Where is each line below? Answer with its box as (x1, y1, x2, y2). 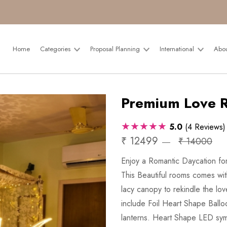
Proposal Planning (90, 44, 142, 54)
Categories (40, 44, 73, 54)
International (160, 44, 197, 54)
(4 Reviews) (185, 121, 225, 133)
